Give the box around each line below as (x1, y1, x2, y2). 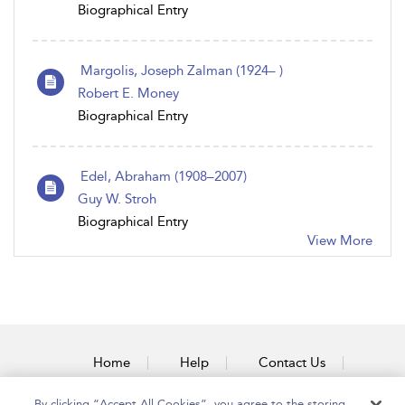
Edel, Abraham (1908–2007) (80, 168, 247, 184)
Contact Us (259, 354, 325, 371)
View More (307, 232, 372, 249)
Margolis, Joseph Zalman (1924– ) (80, 62, 283, 79)
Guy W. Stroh (78, 191, 156, 207)
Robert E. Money (78, 85, 179, 101)
